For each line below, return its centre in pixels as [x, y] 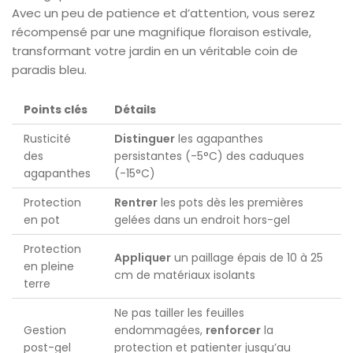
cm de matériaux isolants [185, 275]
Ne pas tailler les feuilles [179, 312]
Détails [135, 109]
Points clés [56, 109]
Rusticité [47, 138]
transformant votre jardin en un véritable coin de [155, 50]
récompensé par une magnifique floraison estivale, [162, 32]
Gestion [45, 330]
